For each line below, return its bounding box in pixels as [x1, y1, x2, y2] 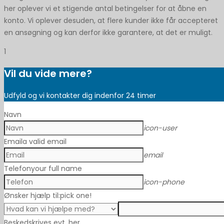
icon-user [143, 123, 177, 133]
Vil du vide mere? [4, 66, 92, 81]
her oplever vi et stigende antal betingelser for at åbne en [4, 3, 206, 14]
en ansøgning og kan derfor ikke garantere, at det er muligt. [4, 27, 212, 38]
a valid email [22, 136, 66, 147]
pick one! [60, 190, 91, 201]
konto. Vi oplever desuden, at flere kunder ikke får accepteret [4, 15, 218, 26]
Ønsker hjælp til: [4, 190, 60, 201]
